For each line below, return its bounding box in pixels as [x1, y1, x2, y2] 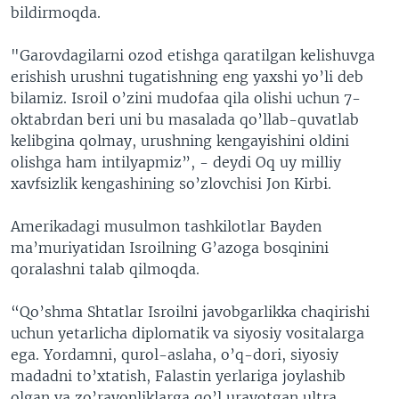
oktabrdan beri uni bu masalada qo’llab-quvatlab [11, 110, 359, 128]
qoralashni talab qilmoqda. [11, 260, 199, 278]
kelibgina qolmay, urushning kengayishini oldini [11, 132, 349, 150]
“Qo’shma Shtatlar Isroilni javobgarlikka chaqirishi [11, 303, 370, 321]
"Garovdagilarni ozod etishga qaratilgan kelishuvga [11, 46, 375, 64]
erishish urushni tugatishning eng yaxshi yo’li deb [11, 68, 363, 85]
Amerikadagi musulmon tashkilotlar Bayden [11, 217, 322, 235]
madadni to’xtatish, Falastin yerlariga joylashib [11, 367, 346, 385]
